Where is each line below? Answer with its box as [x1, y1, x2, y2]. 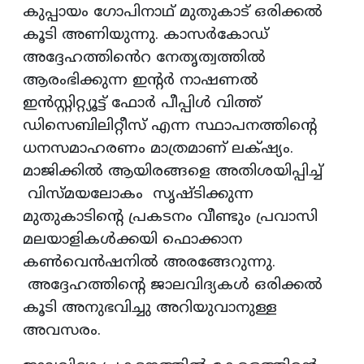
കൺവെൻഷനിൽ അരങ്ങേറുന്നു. [23, 253, 275, 272]
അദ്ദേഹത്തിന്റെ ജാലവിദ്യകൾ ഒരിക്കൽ [23, 275, 323, 295]
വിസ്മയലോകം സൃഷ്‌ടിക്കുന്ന [23, 184, 253, 204]
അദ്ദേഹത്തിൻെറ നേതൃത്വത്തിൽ [23, 48, 266, 67]
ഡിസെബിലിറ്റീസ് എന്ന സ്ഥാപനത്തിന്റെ [23, 116, 317, 136]
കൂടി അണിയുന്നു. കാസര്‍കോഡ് [23, 25, 268, 45]
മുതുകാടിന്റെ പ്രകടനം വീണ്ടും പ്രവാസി [23, 207, 318, 227]
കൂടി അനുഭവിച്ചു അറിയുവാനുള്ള [23, 298, 277, 318]
